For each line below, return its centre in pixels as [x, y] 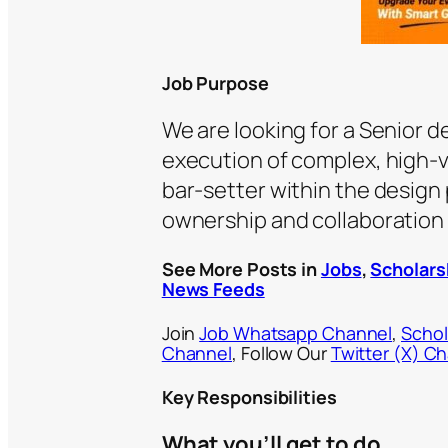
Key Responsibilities [249, 397]
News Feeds [213, 289]
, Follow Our [281, 353]
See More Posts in [241, 269]
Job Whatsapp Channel [296, 333]
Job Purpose [215, 83]
